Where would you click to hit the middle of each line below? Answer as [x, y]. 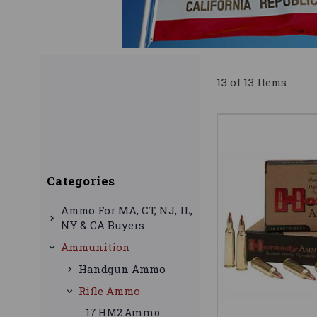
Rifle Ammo [109, 291]
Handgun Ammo [122, 269]
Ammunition [96, 247]
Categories [81, 181]
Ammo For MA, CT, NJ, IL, [127, 211]
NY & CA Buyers [103, 225]
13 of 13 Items [252, 82]
